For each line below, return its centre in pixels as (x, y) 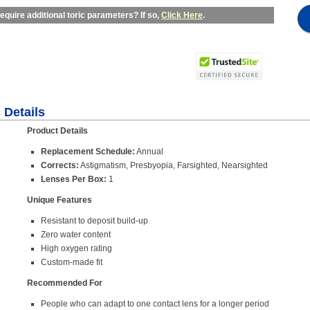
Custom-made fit (72, 263)
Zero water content (76, 235)
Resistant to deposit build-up (94, 221)
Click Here (182, 16)
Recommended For (65, 283)
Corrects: (60, 166)
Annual (149, 152)
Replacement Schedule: (88, 152)
